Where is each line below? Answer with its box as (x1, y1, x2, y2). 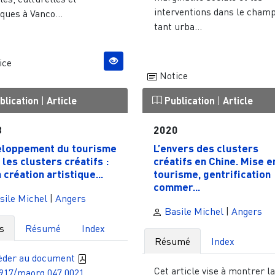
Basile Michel (161, 204, 223, 217)
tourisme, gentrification (153, 167, 271, 181)
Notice (157, 69, 188, 82)
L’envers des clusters (153, 141, 258, 155)
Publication (161, 94, 217, 106)
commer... (153, 180, 200, 194)
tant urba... (154, 20, 203, 33)
